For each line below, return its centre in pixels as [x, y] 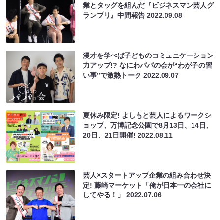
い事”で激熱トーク [113, 75]
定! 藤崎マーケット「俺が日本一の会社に [147, 185]
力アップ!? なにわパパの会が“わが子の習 [148, 65]
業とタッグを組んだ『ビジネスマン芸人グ [149, 5]
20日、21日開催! [110, 135]
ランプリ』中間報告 [115, 15]
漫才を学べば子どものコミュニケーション [149, 55]
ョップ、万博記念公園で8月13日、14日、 [148, 125]
